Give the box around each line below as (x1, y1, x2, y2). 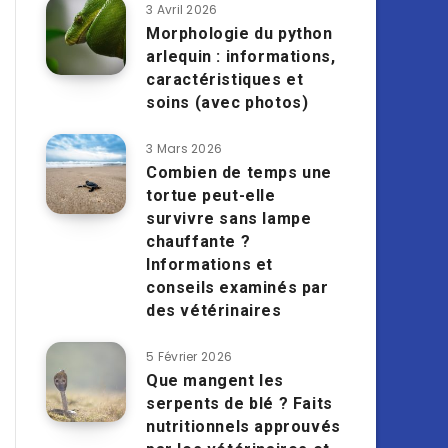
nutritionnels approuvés (146, 417, 341, 436)
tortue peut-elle (146, 186, 276, 205)
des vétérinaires (146, 301, 282, 320)
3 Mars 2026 (146, 140, 223, 157)
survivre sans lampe (146, 209, 312, 228)
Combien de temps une (146, 163, 333, 182)
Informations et (146, 255, 273, 274)
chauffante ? (146, 232, 251, 251)
